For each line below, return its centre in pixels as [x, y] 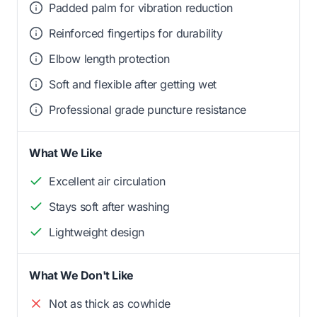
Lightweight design [97, 232]
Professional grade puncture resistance [148, 109]
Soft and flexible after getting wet [133, 84]
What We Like [66, 152]
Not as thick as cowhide [110, 303]
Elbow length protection [109, 58]
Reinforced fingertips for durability [136, 33]
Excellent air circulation [107, 181]
